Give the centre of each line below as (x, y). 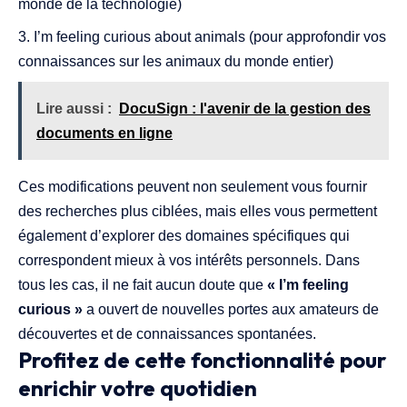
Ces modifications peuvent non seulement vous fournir (193, 187)
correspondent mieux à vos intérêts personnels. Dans (189, 261)
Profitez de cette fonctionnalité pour (202, 360)
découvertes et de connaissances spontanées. (167, 334)
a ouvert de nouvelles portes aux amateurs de (231, 310)
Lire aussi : (74, 109)
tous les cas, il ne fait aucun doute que (143, 285)
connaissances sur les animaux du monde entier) (176, 62)
